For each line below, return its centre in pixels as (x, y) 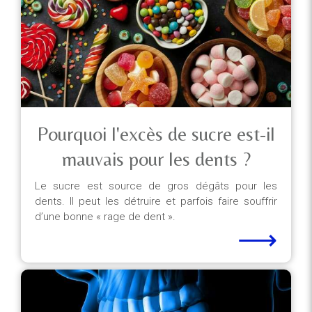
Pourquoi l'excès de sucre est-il (156, 134)
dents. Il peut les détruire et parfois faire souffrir (156, 201)
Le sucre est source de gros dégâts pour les (156, 186)
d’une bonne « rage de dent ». (105, 217)
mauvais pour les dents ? (156, 159)
